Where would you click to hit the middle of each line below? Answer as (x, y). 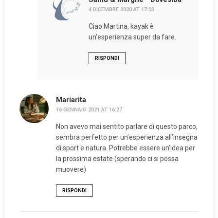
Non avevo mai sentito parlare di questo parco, (127, 127)
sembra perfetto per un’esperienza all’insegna (127, 137)
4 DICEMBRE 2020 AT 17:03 (121, 10)
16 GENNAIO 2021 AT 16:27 (89, 110)
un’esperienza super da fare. (132, 37)
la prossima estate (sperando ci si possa (117, 159)
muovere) (71, 170)
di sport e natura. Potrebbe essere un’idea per (126, 148)
